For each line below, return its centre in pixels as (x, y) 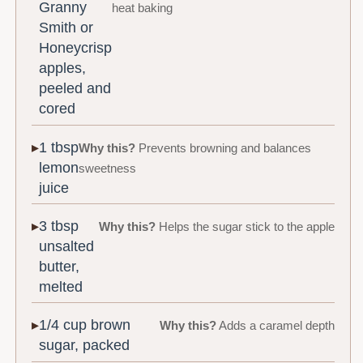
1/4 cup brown (85, 325)
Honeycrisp (76, 48)
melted (61, 287)
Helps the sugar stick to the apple (245, 227)
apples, (63, 68)
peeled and (75, 89)
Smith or (66, 28)
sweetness (108, 168)
